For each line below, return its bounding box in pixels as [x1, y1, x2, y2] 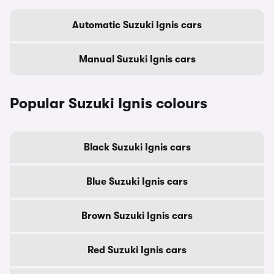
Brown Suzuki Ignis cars [81, 210, 193, 221]
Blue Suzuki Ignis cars [86, 176, 188, 187]
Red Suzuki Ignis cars [87, 244, 187, 256]
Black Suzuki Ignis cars [83, 141, 191, 153]
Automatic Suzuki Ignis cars [72, 19, 202, 31]
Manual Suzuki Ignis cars [78, 53, 196, 65]
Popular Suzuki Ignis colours [10, 94, 207, 112]
